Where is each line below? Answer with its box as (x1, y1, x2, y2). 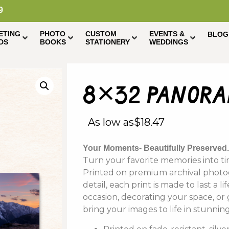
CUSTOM (85, 30, 117, 38)
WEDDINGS (149, 38, 188, 47)
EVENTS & (149, 30, 185, 38)
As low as (88, 116, 134, 129)
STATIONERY (85, 38, 130, 47)
